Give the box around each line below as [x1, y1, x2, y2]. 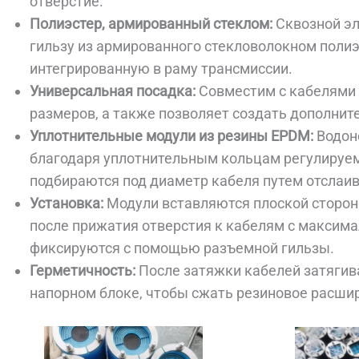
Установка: [30, 195, 104, 212]
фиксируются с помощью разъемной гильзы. [30, 240, 335, 257]
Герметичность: [30, 262, 136, 280]
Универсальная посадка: [30, 83, 196, 100]
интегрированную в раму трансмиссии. [30, 60, 293, 78]
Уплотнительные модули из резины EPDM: [30, 127, 314, 145]
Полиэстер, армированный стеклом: [30, 15, 273, 33]
